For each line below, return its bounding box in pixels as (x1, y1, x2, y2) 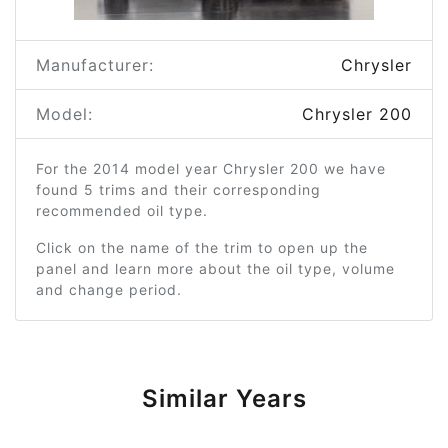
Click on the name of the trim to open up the (36, 239, 368, 256)
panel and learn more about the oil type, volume (36, 260, 395, 277)
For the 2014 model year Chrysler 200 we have (36, 160, 386, 177)
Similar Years (141, 384, 307, 413)
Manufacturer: (36, 55, 154, 75)
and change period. (36, 281, 182, 298)
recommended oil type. (36, 202, 208, 219)
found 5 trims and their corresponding (36, 181, 321, 198)
